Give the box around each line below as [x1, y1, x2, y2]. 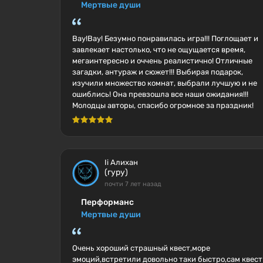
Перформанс [81, 197, 134, 207]
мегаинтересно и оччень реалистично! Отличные [72, 56, 252, 65]
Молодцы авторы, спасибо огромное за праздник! [72, 101, 254, 110]
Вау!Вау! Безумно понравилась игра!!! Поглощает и [72, 34, 258, 43]
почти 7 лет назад [104, 180, 161, 188]
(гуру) [104, 167, 128, 177]
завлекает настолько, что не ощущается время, [72, 45, 245, 54]
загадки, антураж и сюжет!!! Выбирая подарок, [72, 68, 243, 76]
